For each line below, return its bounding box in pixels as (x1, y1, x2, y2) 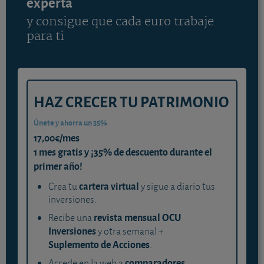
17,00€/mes (33, 130, 80, 144)
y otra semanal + (97, 225, 164, 237)
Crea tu (48, 180, 79, 193)
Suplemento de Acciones (48, 237, 150, 251)
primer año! (33, 159, 82, 173)
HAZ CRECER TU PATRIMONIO (33, 91, 229, 112)
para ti (26, 29, 64, 44)
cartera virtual (78, 179, 141, 193)
